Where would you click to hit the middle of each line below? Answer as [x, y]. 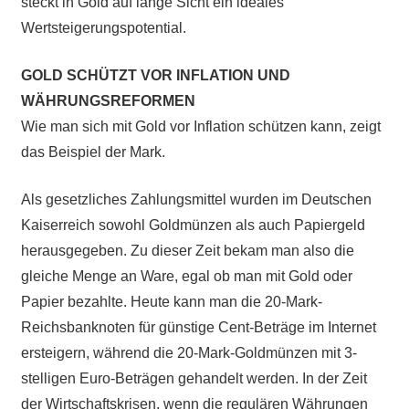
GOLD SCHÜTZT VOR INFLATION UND [155, 75]
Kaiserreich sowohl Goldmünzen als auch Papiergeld [193, 225]
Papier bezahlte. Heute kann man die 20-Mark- [171, 301]
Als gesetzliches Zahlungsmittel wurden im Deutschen [196, 199]
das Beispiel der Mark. [93, 152]
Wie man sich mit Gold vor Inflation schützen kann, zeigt [200, 126]
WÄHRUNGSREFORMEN [108, 100]
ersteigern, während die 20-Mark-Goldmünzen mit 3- [189, 352]
